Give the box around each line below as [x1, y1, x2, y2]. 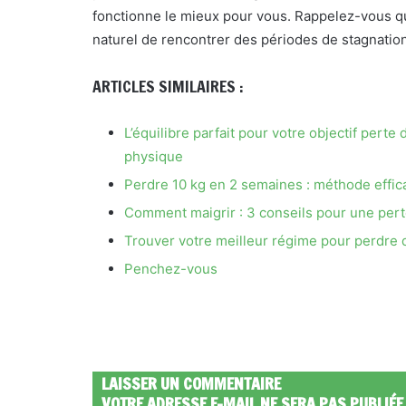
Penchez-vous [124, 260, 217, 277]
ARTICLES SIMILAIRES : [92, 74, 244, 98]
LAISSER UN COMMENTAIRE [101, 372, 281, 395]
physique [124, 148, 183, 165]
